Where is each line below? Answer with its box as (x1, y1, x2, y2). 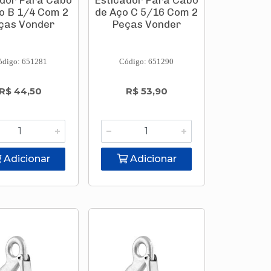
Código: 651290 (119, 57, 174, 66)
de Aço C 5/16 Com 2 (95, 6, 198, 18)
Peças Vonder (112, 18, 181, 30)
